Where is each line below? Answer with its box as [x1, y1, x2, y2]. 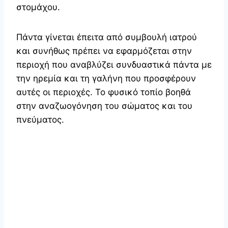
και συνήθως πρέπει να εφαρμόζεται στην [16, 45, 192, 56]
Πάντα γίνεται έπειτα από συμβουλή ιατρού [16, 32, 197, 42]
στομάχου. [16, 2, 60, 12]
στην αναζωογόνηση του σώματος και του [16, 100, 192, 111]
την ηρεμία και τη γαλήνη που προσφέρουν [16, 73, 196, 83]
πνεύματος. [16, 114, 67, 125]
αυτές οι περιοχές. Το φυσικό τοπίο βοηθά [16, 87, 191, 97]
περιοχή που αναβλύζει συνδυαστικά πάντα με [16, 59, 212, 70]
